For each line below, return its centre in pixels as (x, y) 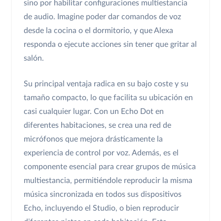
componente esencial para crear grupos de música (110, 167)
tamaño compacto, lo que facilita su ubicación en (108, 98)
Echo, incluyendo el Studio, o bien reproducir (101, 208)
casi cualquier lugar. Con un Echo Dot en (94, 112)
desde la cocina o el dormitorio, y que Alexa (98, 31)
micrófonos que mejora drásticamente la (93, 139)
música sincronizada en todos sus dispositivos (103, 195)
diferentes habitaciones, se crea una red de (97, 126)
